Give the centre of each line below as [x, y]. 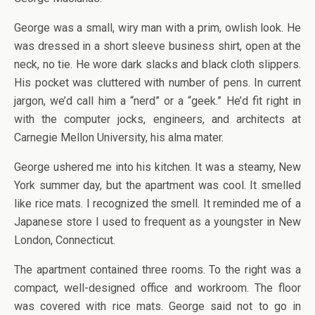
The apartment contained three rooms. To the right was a [157, 270]
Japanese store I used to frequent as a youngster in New [157, 222]
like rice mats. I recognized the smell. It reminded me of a [157, 204]
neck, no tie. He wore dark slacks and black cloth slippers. [157, 64]
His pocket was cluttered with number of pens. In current [157, 83]
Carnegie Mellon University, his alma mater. [119, 137]
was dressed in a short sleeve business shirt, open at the [157, 46]
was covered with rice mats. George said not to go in [157, 306]
